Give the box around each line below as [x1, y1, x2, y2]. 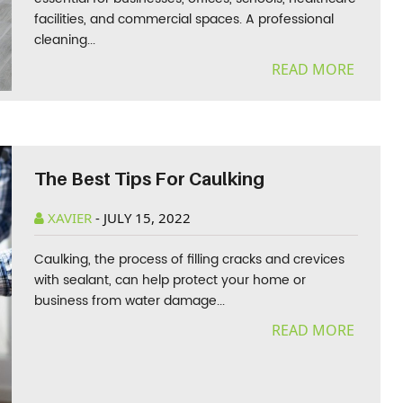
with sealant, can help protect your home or [34, 270, 307, 291]
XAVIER [44, 209, 96, 227]
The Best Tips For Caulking [34, 168, 265, 190]
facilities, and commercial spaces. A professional [34, 9, 335, 30]
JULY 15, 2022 [103, 209, 192, 227]
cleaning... [34, 30, 96, 50]
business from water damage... [34, 291, 226, 311]
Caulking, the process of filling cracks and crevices [34, 249, 345, 270]
